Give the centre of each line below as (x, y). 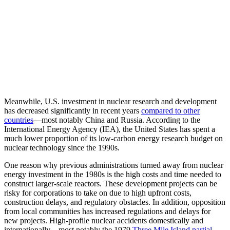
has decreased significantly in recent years (73, 111)
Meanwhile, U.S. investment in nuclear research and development (110, 102)
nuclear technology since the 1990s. (62, 148)
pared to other (177, 111)
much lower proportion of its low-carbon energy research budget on (113, 139)
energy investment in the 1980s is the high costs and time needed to (113, 175)
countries (19, 120)
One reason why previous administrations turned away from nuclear (114, 165)
